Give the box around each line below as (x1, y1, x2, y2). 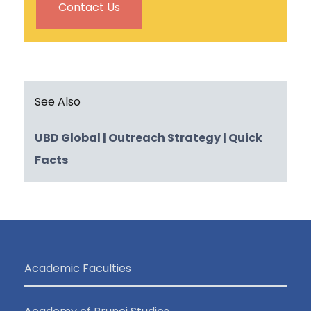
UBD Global (35, 129, 101, 146)
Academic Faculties (24, 260, 131, 276)
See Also (35, 93, 81, 110)
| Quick (221, 129, 262, 146)
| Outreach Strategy (101, 129, 221, 146)
